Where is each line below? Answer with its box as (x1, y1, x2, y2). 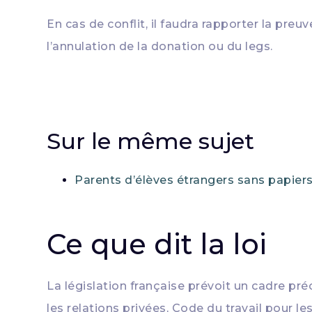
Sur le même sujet (47, 127, 255, 155)
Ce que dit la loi (47, 227, 267, 261)
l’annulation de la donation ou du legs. (47, 40, 273, 53)
